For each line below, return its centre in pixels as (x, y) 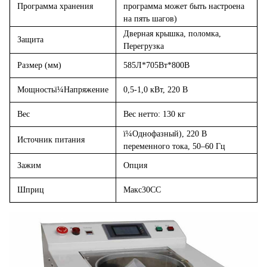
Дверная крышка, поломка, (172, 34)
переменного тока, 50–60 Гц (174, 146)
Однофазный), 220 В (170, 134)
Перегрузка (144, 46)
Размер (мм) (39, 65)
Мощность (36, 90)
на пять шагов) (150, 19)
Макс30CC (142, 190)
